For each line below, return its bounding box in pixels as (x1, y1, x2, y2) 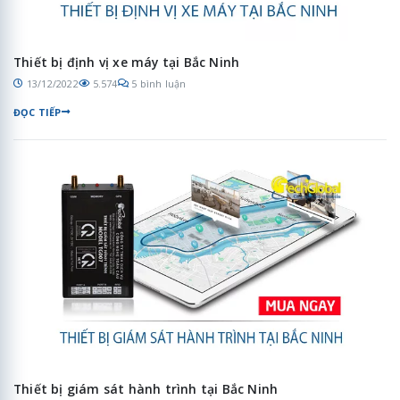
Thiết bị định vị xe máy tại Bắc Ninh (13, 54, 240, 71)
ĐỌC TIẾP (13, 104, 62, 119)
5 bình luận (131, 76, 187, 90)
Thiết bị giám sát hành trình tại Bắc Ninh (13, 380, 279, 398)
